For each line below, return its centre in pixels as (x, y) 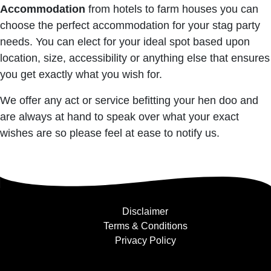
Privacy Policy (145, 240)
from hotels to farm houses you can (172, 9)
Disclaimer (145, 211)
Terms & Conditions (145, 226)
